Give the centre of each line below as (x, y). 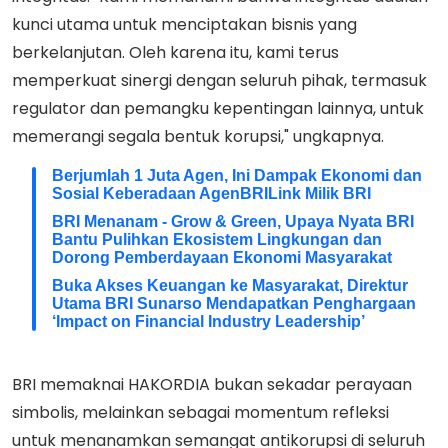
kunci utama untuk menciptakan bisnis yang (184, 24)
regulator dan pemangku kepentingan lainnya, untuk (218, 108)
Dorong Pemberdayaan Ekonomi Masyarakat (222, 257)
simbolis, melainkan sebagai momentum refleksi (200, 412)
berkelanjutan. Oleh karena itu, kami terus (175, 52)
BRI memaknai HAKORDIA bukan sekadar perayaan (212, 384)
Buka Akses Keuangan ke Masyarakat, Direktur (230, 285)
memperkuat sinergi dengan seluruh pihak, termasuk (219, 80)
